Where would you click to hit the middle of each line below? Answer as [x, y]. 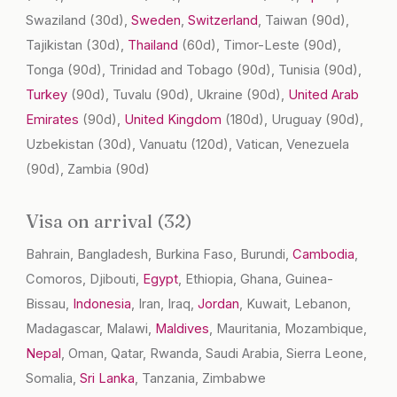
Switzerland [223, 21]
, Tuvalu [131, 95]
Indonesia [102, 304]
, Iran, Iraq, [165, 304]
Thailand [155, 46]
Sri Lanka [108, 379]
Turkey [49, 95]
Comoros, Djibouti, [85, 280]
